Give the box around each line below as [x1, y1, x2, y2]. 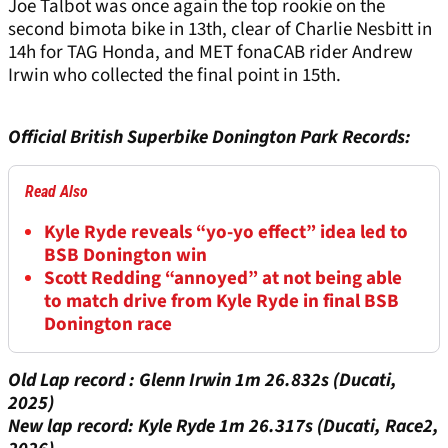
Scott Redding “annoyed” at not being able [44, 265, 402, 293]
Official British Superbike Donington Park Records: [8, 124, 411, 152]
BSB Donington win [44, 242, 207, 270]
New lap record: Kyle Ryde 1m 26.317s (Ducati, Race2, [8, 413, 439, 441]
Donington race [44, 311, 172, 339]
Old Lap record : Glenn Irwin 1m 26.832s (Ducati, [8, 367, 397, 395]
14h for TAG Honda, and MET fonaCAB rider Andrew [8, 39, 413, 67]
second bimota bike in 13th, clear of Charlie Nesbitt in [8, 16, 432, 44]
